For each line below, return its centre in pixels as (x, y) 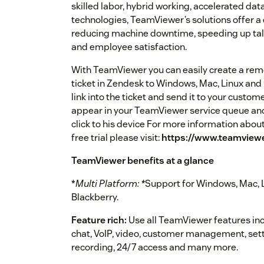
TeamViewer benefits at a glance (143, 161)
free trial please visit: (116, 138)
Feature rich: (99, 220)
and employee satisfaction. (129, 47)
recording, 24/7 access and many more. (155, 247)
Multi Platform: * (110, 184)
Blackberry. (95, 197)
